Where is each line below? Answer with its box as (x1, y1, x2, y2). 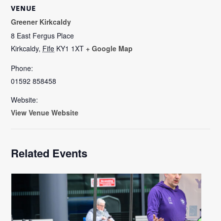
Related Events (11, 145, 88, 161)
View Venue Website (11, 107, 79, 117)
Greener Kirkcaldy (11, 16, 72, 27)
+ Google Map (86, 43, 133, 53)
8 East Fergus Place (11, 30, 74, 40)
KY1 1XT (56, 43, 84, 53)
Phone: (11, 63, 34, 73)
